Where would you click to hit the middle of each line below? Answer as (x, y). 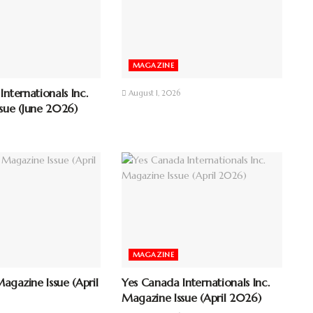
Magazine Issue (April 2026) (191, 297)
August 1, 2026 (153, 93)
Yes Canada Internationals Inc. (195, 282)
